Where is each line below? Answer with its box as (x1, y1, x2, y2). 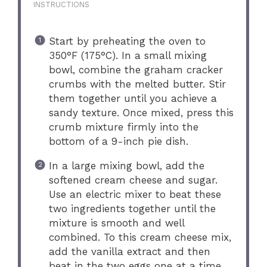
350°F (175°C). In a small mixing (48, 49, 207, 61)
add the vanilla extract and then (48, 245, 210, 257)
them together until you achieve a (48, 92, 217, 104)
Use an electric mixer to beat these (48, 188, 221, 200)
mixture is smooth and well (48, 216, 184, 229)
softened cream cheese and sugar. (48, 173, 218, 186)
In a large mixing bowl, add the (48, 159, 204, 172)
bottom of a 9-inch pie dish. (48, 135, 188, 147)
